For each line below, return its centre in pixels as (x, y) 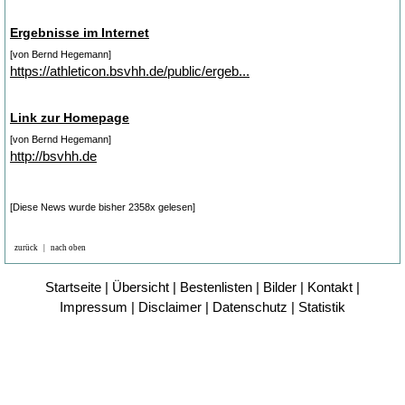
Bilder (280, 287)
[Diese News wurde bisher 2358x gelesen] (103, 207)
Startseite (73, 287)
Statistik (322, 307)
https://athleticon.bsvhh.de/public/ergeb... (130, 71)
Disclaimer (170, 307)
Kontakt (330, 287)
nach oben (68, 247)
